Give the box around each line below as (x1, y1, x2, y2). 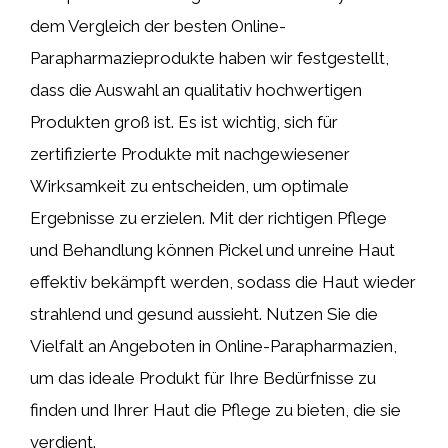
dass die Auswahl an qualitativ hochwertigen (30, 80, 362, 100)
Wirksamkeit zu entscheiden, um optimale (30, 176, 349, 196)
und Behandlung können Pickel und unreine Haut (30, 240, 395, 260)
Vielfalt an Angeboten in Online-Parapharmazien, (30, 336, 397, 356)
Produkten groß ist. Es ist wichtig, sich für (30, 112, 338, 132)
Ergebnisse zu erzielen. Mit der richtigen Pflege (30, 208, 387, 228)
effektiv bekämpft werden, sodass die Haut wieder (30, 272, 416, 292)
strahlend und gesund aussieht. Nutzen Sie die (30, 304, 378, 324)
